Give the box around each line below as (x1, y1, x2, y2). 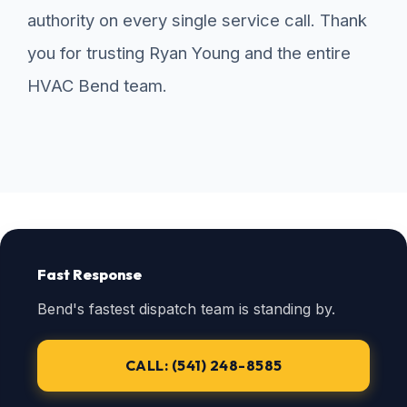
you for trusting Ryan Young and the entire (27, 43, 351, 64)
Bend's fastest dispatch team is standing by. (37, 300, 335, 319)
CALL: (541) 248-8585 (124, 356, 283, 375)
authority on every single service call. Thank (27, 10, 367, 31)
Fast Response (37, 265, 142, 284)
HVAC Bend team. (27, 75, 167, 96)
